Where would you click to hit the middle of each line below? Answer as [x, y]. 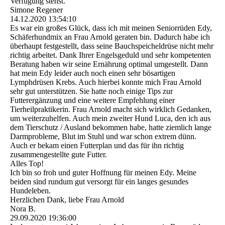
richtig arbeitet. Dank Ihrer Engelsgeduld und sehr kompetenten [110, 55]
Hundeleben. [30, 191]
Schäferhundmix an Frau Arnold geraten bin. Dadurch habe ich [110, 37]
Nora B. [23, 209]
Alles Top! [27, 164]
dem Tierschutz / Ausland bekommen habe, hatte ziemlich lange [111, 128]
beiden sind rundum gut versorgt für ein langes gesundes [99, 182]
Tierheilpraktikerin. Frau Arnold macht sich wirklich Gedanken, [111, 109]
